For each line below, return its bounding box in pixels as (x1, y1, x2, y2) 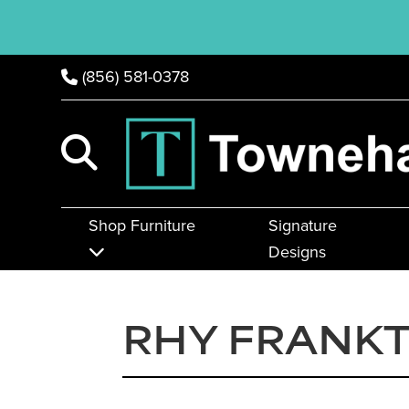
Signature (267, 214, 337, 238)
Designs (267, 240, 326, 265)
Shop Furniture (89, 214, 196, 238)
